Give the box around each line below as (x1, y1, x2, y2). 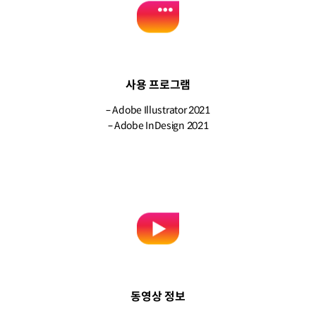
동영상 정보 (130, 288, 186, 304)
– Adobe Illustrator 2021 (106, 103, 210, 116)
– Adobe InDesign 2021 (107, 119, 209, 132)
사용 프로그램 (126, 77, 190, 92)
